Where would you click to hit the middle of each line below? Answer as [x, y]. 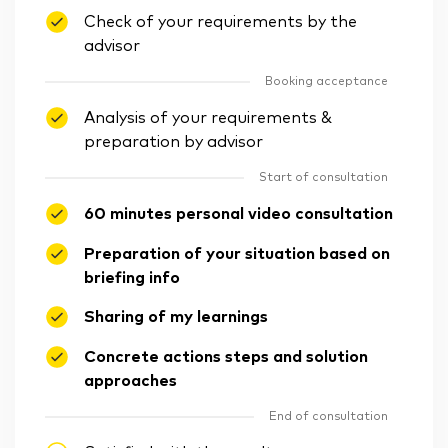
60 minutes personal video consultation [238, 214]
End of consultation [328, 417]
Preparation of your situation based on [237, 254]
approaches [130, 381]
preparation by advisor [173, 142]
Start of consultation [323, 178]
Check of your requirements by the [220, 22]
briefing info [132, 278]
